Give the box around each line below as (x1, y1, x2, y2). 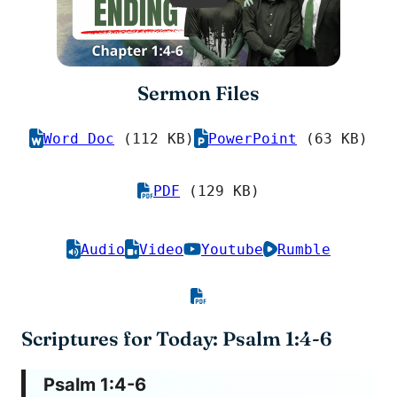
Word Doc (43, 129, 114, 147)
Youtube (201, 240, 263, 258)
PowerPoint (208, 129, 297, 147)
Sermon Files (137, 81, 260, 105)
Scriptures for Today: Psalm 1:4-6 (21, 326, 331, 351)
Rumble (277, 240, 331, 258)
